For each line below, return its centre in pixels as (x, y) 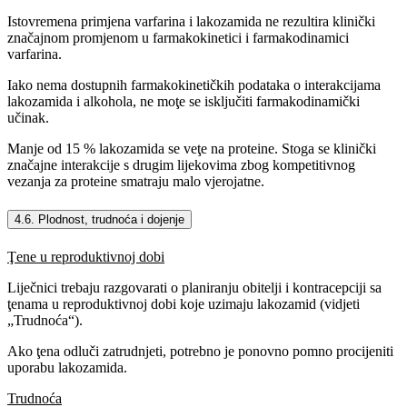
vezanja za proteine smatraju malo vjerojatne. (136, 181)
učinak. (28, 117)
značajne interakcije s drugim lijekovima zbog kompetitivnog (181, 164)
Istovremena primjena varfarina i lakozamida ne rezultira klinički (191, 21)
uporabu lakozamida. (67, 368)
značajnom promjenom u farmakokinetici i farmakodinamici (178, 37)
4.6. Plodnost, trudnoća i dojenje (99, 219)
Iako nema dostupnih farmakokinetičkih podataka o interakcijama (194, 84)
